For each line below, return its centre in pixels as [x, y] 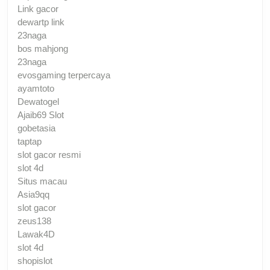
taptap [30, 141]
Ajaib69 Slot [41, 115]
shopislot [35, 260]
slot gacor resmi [49, 154]
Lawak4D [36, 234]
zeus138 [34, 221]
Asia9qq [33, 194]
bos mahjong [43, 48]
